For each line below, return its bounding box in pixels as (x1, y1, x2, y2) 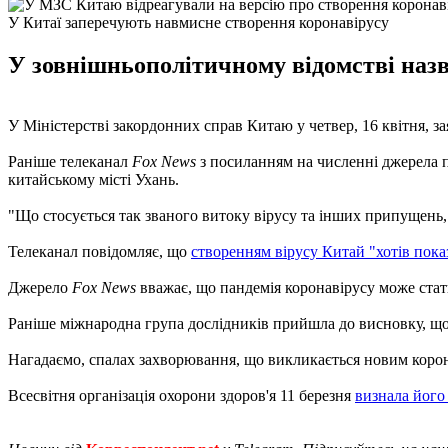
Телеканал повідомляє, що (8, 242, 191, 260)
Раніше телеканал (8, 152, 132, 170)
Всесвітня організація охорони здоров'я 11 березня (8, 386, 355, 404)
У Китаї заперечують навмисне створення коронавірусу (8, 13, 389, 31)
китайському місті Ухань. (8, 170, 179, 188)
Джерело (8, 278, 72, 296)
